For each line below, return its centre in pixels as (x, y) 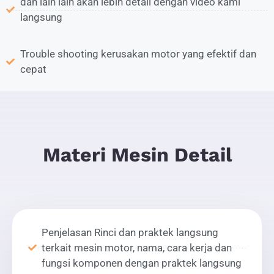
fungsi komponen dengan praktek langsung (142, 263)
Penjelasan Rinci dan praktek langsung (130, 232)
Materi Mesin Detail (137, 155)
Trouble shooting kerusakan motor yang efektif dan (138, 54)
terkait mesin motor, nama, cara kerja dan (137, 247)
